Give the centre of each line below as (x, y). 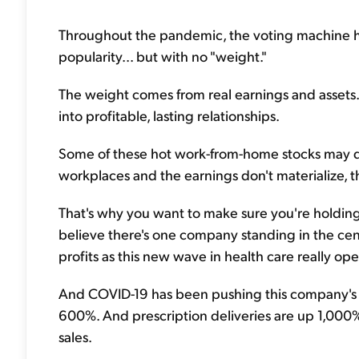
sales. (75, 336)
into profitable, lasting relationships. (169, 115)
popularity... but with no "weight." (163, 56)
